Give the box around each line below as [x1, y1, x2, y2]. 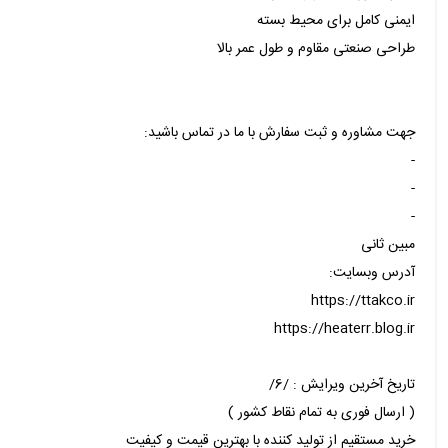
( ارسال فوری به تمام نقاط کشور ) [228, 401, 415, 426]
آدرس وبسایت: [329, 261, 415, 286]
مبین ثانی [361, 233, 415, 258]
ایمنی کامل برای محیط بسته [257, 9, 415, 34]
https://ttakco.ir [311, 289, 415, 314]
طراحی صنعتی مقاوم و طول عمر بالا [217, 37, 415, 62]
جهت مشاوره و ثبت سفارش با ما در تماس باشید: [144, 121, 415, 146]
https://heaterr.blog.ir [274, 317, 415, 342]
